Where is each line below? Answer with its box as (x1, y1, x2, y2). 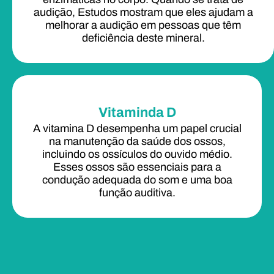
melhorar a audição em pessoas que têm (45, 18, 241, 31)
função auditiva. (98, 186, 176, 199)
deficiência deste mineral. (81, 31, 205, 44)
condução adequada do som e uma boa (42, 173, 232, 186)
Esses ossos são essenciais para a (53, 160, 221, 173)
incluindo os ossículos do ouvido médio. (42, 147, 232, 160)
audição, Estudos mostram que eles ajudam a (33, 6, 253, 18)
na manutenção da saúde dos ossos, (48, 135, 226, 147)
